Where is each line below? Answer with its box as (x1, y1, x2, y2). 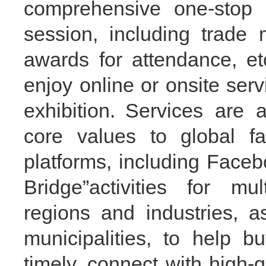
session (24, 22, 93, 45)
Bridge (24, 175, 83, 198)
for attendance (89, 47, 232, 71)
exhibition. (24, 99, 115, 122)
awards (24, 47, 89, 71)
